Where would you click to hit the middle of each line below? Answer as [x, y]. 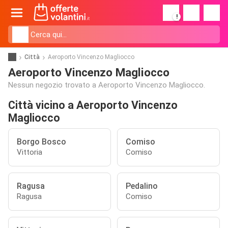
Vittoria [30, 152]
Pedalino [142, 186]
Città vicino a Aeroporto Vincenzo [93, 105]
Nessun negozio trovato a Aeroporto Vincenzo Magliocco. [107, 85]
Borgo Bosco [41, 142]
